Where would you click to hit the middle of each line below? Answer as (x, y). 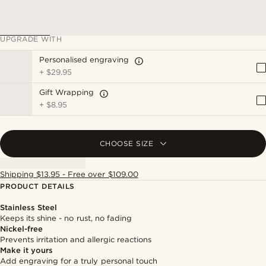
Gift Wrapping (67, 92)
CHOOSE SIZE (126, 143)
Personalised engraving (84, 60)
